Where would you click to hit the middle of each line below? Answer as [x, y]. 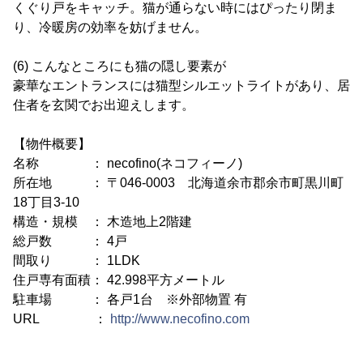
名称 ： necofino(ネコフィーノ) [128, 163]
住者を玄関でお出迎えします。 [104, 105]
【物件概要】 [52, 144]
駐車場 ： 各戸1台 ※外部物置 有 [130, 299]
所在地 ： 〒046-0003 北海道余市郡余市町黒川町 [178, 183]
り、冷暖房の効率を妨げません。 [110, 27]
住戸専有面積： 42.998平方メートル [119, 280]
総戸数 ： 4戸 [70, 241]
